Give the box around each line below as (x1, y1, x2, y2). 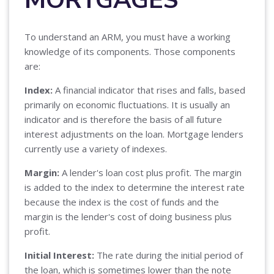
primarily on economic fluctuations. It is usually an (24, 98, 230, 111)
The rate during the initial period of (97, 248, 243, 261)
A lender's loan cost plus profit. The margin (62, 166, 242, 179)
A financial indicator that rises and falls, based (55, 83, 245, 96)
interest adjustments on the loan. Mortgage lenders (24, 127, 243, 140)
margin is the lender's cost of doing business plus (24, 210, 232, 223)
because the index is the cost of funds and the (24, 195, 219, 208)
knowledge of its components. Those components (24, 45, 235, 57)
